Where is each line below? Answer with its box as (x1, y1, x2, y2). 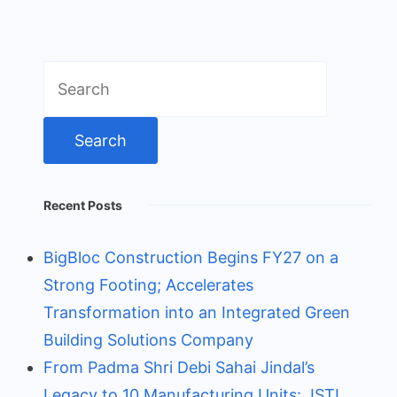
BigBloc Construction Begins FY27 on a (43, 247, 339, 267)
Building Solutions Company (43, 330, 253, 349)
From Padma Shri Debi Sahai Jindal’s (43, 357, 315, 377)
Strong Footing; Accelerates (43, 275, 253, 294)
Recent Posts (43, 197, 122, 213)
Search (43, 64, 95, 83)
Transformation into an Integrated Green (43, 302, 350, 322)
